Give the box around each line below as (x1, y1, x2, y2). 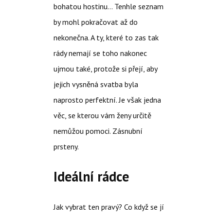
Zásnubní (112, 126, 143, 136)
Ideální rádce (53, 167, 129, 185)
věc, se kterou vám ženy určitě (53, 110, 151, 120)
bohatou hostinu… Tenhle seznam (53, 1, 163, 11)
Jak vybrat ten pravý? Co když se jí (53, 202, 164, 212)
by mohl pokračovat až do (53, 17, 138, 27)
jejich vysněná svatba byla (53, 79, 138, 89)
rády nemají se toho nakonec (53, 48, 147, 58)
